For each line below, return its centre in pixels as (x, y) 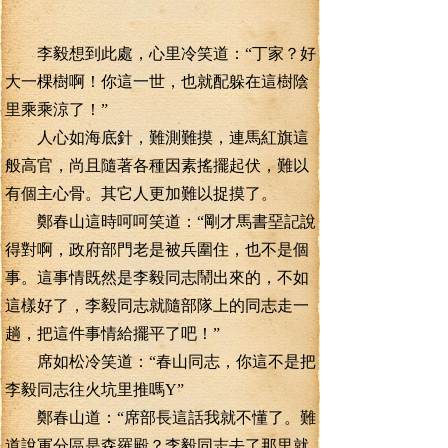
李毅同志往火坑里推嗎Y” (94, 389)
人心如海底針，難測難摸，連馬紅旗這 (157, 137)
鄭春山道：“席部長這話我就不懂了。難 (160, 417)
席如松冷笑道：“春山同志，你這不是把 (160, 361)
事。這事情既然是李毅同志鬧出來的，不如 (157, 277)
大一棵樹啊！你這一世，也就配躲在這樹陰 (157, 81)
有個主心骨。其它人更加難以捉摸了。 (141, 193)
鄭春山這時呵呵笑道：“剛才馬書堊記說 (160, 221)
